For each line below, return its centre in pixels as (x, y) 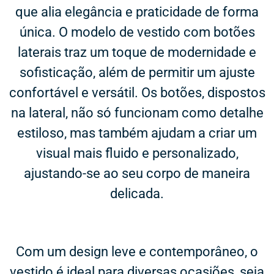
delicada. (137, 194)
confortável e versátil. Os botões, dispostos (137, 93)
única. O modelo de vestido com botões (137, 32)
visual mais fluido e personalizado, (137, 153)
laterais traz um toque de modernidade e (137, 52)
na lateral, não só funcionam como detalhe (137, 113)
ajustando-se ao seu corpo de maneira (137, 173)
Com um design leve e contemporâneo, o (137, 251)
